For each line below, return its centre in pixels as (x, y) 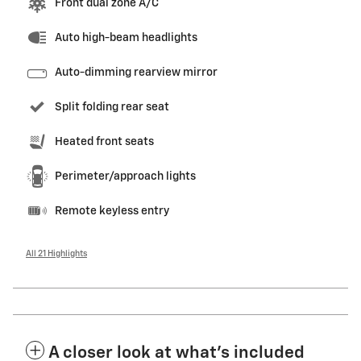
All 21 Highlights (56, 253)
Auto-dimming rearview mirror (136, 72)
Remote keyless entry (112, 211)
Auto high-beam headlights (126, 37)
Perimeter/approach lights (125, 176)
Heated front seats (104, 141)
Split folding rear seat (112, 107)
